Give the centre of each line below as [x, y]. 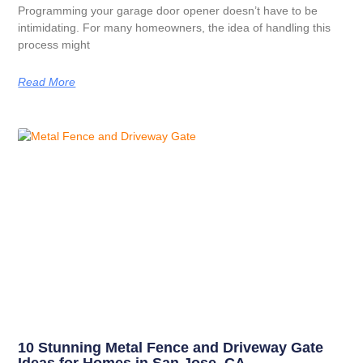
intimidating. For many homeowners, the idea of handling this [175, 27]
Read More [47, 81]
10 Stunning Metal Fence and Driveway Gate [171, 348]
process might [54, 44]
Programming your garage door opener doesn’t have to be [168, 10]
